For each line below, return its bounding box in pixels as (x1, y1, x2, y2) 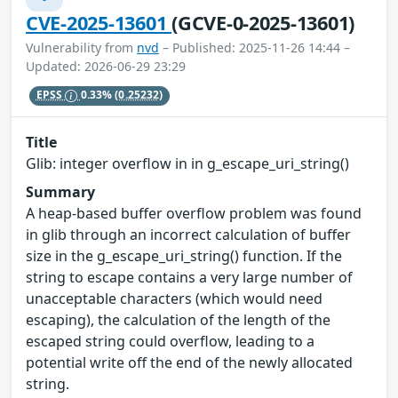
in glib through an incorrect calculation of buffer (26, 224, 351, 244)
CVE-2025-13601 (26, 9, 172, 36)
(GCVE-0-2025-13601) (171, 9, 355, 36)
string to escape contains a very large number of (26, 267, 353, 287)
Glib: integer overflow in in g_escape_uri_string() (26, 153, 349, 173)
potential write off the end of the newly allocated (26, 352, 353, 372)
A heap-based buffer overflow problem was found (26, 203, 362, 223)
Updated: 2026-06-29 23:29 (26, 57, 186, 75)
